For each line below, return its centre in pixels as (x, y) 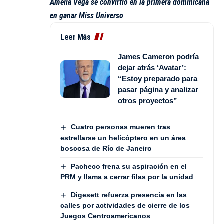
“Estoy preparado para (158, 79)
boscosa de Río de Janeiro (106, 148)
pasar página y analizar (158, 90)
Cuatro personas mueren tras (120, 127)
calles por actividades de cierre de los (125, 206)
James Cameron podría (158, 57)
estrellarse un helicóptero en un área (123, 138)
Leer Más (75, 37)
